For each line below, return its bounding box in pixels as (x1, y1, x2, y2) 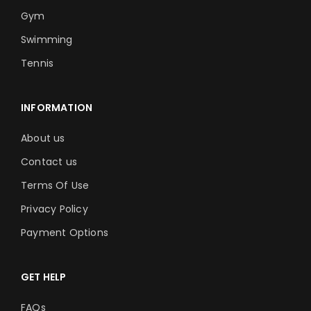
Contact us (21, 155, 77, 169)
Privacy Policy (21, 202, 88, 216)
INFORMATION (21, 101, 93, 115)
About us (21, 131, 65, 145)
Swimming (21, 33, 73, 47)
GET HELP (21, 270, 67, 284)
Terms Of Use (21, 178, 90, 192)
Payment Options (21, 226, 108, 239)
